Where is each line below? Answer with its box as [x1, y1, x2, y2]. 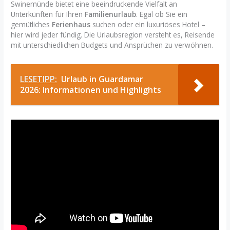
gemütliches [11, 20, 52, 30]
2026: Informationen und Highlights [20, 84, 162, 96]
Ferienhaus [52, 20, 91, 30]
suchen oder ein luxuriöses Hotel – [90, 20, 206, 30]
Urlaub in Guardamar [61, 73, 144, 85]
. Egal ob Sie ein [136, 9, 188, 20]
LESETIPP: [20, 73, 57, 85]
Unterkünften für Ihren [11, 9, 85, 20]
